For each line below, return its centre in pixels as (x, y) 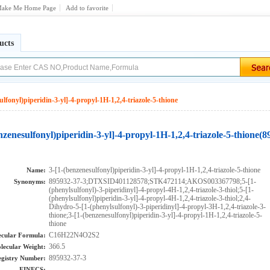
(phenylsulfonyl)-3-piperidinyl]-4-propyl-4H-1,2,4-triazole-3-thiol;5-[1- (151, 190)
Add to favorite (87, 8)
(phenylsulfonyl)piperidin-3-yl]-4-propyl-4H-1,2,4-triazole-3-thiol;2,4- (150, 198)
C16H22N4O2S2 (74, 235)
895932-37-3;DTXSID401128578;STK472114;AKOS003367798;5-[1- (152, 181)
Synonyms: (30, 181)
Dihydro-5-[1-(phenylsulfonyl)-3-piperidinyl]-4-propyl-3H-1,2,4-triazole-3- (157, 207)
